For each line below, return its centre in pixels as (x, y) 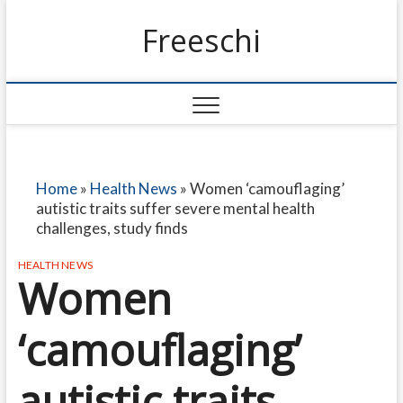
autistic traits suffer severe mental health (175, 208)
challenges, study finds (112, 228)
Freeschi (201, 40)
